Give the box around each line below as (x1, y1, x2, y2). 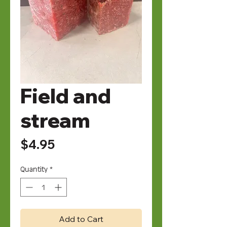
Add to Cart (59, 213, 103, 224)
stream (20, 107, 90, 133)
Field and (20, 83, 111, 108)
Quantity (20, 164, 48, 174)
